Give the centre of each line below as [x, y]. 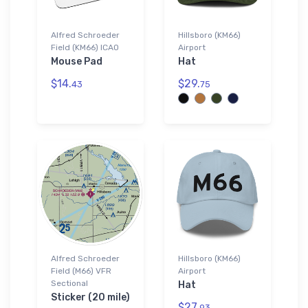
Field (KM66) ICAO [85, 47]
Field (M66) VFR [81, 271]
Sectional [69, 283]
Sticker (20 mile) [90, 297]
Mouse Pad [77, 61]
